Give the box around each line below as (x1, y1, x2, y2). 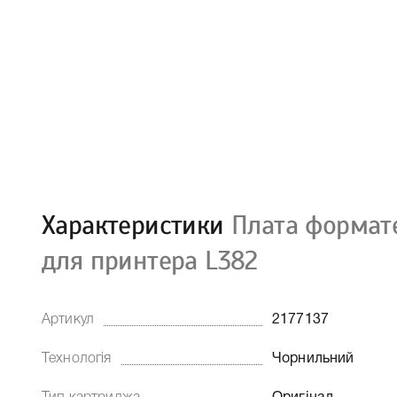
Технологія (42, 353, 112, 365)
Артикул (42, 314, 95, 326)
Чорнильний (272, 353, 354, 365)
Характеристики (42, 208, 231, 242)
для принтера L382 (42, 244, 258, 277)
